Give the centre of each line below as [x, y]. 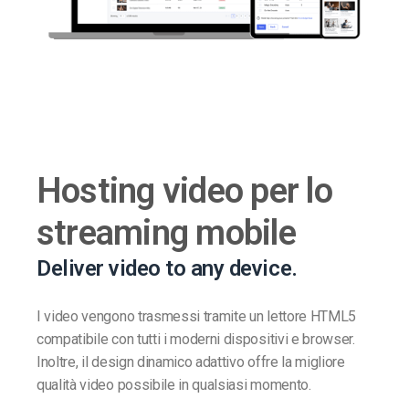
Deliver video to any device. [167, 268]
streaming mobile [166, 232]
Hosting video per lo [184, 190]
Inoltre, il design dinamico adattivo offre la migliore [191, 362]
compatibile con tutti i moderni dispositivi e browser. [196, 339]
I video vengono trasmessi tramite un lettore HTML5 [196, 316]
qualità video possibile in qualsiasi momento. [174, 384]
